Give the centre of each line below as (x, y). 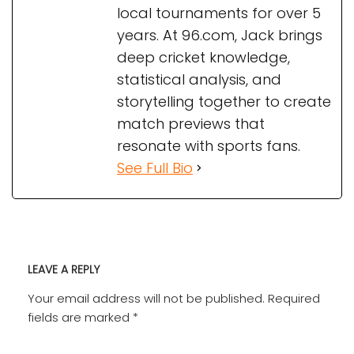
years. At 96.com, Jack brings (220, 35)
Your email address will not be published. (146, 298)
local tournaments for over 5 (219, 13)
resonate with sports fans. (209, 145)
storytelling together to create (224, 101)
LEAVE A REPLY (64, 269)
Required (294, 298)
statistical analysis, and (199, 79)
